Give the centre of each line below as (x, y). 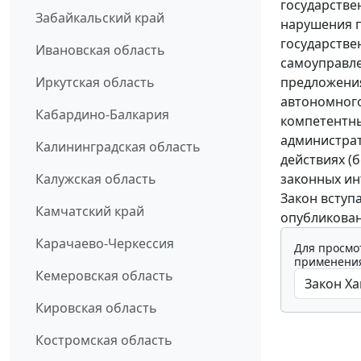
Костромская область (104, 340)
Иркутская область (95, 83)
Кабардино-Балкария (102, 115)
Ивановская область (100, 50)
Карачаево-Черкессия (105, 244)
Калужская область (96, 179)
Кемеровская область (104, 276)
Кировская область (96, 308)
